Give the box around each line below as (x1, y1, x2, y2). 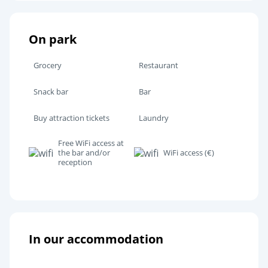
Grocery (33, 59, 62, 71)
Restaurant (139, 59, 178, 71)
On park (29, 31, 77, 47)
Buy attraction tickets (33, 112, 109, 123)
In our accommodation (29, 230, 163, 247)
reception (58, 156, 92, 167)
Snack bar (33, 86, 68, 97)
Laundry (139, 112, 169, 123)
